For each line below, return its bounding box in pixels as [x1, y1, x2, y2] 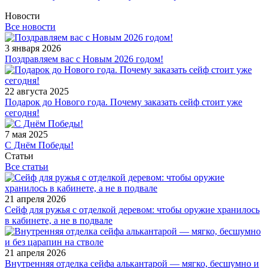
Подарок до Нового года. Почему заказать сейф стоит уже [5, 97, 242, 107]
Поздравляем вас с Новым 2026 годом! [5, 54, 163, 64]
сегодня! [5, 108, 39, 118]
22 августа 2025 [5, 86, 69, 96]
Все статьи [5, 162, 48, 172]
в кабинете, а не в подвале [5, 215, 112, 226]
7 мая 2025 [5, 129, 48, 139]
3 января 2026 [5, 43, 61, 53]
